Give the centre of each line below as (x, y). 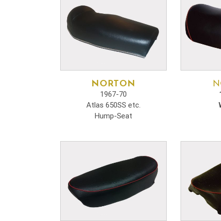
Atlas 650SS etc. (113, 105)
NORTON (113, 84)
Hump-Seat (113, 116)
